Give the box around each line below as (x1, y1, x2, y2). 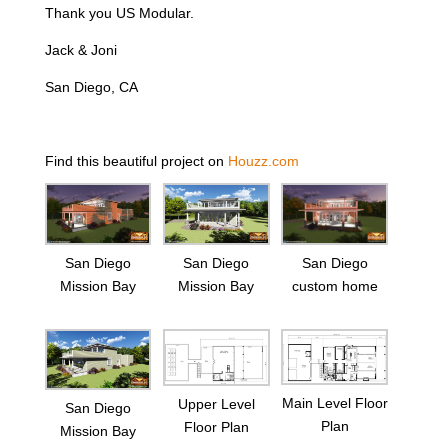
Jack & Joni (44, 42, 117, 59)
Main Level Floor (281, 394, 388, 411)
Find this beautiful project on (44, 153, 228, 170)
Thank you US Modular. (44, 5, 194, 22)
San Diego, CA (44, 79, 138, 96)
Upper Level (177, 396, 255, 412)
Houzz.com (227, 153, 299, 170)
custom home (291, 277, 378, 294)
